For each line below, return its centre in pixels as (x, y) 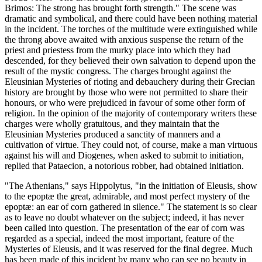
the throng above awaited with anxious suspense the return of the (124, 40)
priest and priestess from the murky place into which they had (118, 50)
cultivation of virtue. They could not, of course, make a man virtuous (131, 145)
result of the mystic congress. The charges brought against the (118, 71)
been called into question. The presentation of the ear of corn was (125, 228)
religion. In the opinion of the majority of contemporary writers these (131, 113)
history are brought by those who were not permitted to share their (126, 92)
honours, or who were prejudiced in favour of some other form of (125, 103)
